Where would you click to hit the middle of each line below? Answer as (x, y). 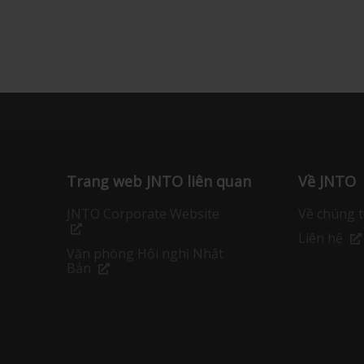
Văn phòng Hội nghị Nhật (145, 254)
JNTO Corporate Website (143, 214)
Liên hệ (320, 238)
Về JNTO (327, 182)
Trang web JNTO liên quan (158, 182)
